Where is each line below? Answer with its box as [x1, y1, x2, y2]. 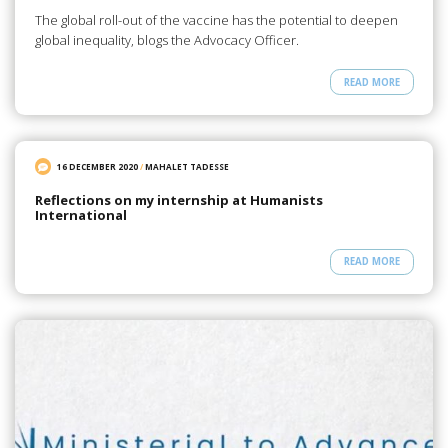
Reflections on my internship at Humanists [34, 190, 323, 209]
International [34, 205, 127, 224]
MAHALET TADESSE [145, 161, 230, 173]
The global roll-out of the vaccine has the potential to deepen [34, 10, 398, 29]
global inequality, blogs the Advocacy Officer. [34, 30, 299, 49]
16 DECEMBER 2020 [57, 161, 139, 173]
